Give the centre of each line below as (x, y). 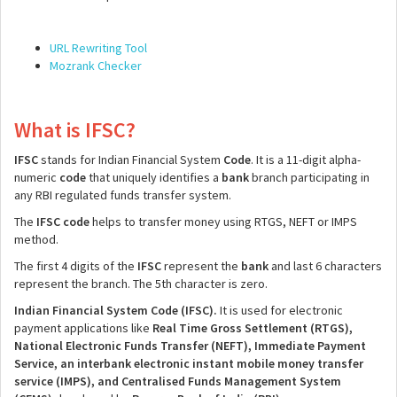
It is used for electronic (280, 310)
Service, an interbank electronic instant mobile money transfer (189, 363)
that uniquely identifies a (154, 177)
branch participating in (309, 177)
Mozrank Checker (96, 66)
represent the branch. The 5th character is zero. (141, 284)
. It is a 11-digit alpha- (306, 160)
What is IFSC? (75, 130)
